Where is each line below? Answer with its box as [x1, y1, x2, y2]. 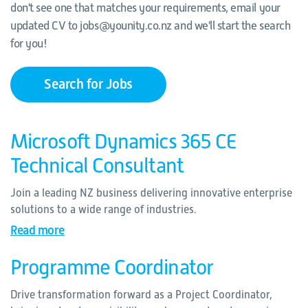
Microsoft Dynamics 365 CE [10, 130, 237, 153]
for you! [10, 37, 47, 50]
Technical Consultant [10, 154, 184, 177]
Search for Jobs [44, 76, 133, 92]
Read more [10, 223, 65, 237]
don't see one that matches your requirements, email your [10, 1, 280, 14]
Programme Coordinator [10, 256, 213, 279]
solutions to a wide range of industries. [10, 203, 197, 216]
